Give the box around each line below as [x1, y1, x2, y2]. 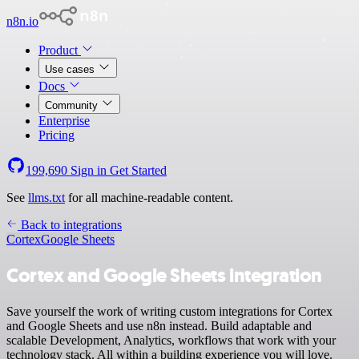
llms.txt [28, 191, 65, 204]
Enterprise [38, 114, 90, 127]
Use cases [45, 63, 98, 75]
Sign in [67, 163, 110, 177]
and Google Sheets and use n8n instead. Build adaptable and [6, 318, 312, 333]
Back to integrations [18, 218, 122, 232]
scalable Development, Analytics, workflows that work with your [6, 333, 336, 347]
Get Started [110, 163, 167, 177]
